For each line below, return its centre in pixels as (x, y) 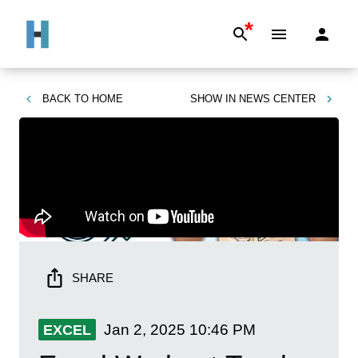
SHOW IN (213, 99)
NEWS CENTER (277, 99)
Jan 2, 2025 (145, 329)
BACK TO (66, 99)
